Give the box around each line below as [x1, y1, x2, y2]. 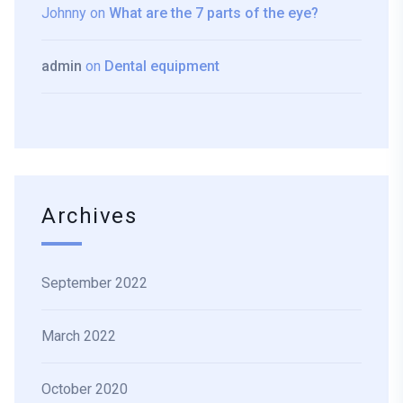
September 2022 [41, 274, 148, 292]
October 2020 [41, 381, 128, 399]
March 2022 [41, 327, 116, 345]
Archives [41, 201, 138, 233]
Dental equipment [104, 58, 219, 76]
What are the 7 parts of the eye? [109, 4, 318, 22]
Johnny [41, 4, 86, 22]
